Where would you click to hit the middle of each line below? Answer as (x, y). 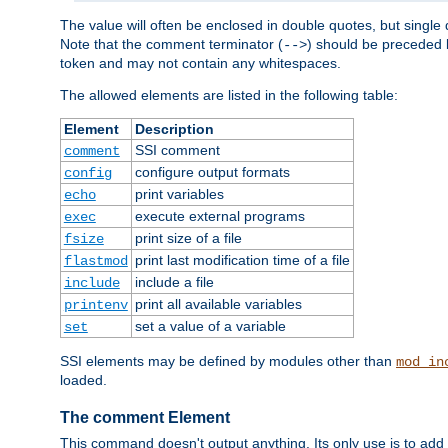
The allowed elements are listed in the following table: (229, 94)
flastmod (95, 260)
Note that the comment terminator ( (171, 43)
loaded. (83, 379)
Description (174, 128)
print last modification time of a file (242, 259)
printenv (95, 304)
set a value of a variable (210, 325)
